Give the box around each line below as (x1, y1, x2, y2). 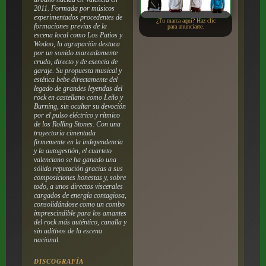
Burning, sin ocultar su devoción (33, 102, 126, 110)
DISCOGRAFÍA (33, 257, 84, 265)
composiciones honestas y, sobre (33, 173, 126, 182)
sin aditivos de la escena (33, 226, 102, 235)
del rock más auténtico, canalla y (33, 217, 126, 226)
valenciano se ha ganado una (33, 155, 116, 164)
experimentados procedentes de (33, 12, 122, 21)
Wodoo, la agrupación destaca (33, 39, 120, 48)
